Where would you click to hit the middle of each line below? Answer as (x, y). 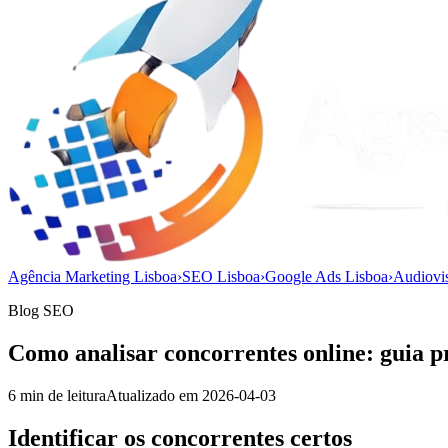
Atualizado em (154, 395)
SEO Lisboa (221, 276)
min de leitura (61, 395)
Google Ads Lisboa (326, 276)
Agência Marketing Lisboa (92, 276)
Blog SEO (41, 310)
